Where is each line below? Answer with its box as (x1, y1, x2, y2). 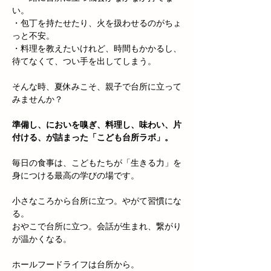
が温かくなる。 (12, 234, 71, 244)
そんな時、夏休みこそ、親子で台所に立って (12, 82, 181, 92)
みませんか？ (12, 94, 63, 105)
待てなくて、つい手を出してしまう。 (12, 56, 156, 67)
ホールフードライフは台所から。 (12, 260, 139, 270)
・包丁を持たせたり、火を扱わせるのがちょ (12, 18, 181, 28)
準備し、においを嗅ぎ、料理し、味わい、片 (12, 120, 181, 130)
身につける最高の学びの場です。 (12, 171, 139, 181)
